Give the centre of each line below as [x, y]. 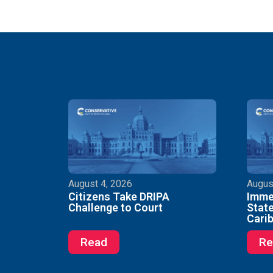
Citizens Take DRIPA [119, 197]
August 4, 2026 [100, 184]
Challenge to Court [115, 208]
